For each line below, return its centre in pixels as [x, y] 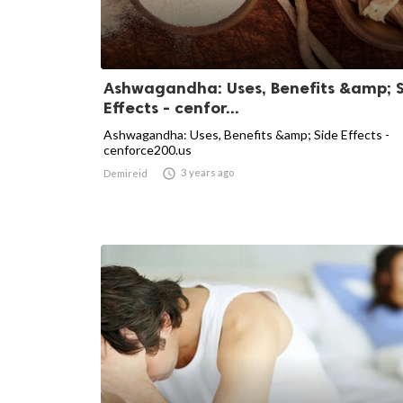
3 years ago [207, 172]
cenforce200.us [148, 149]
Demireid [125, 173]
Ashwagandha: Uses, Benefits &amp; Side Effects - [246, 134]
